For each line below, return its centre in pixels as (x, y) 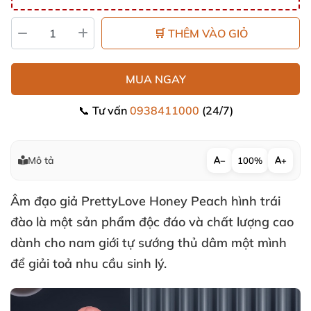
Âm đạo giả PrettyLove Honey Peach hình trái (145, 201)
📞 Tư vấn (104, 110)
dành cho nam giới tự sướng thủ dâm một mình (149, 243)
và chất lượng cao (241, 222)
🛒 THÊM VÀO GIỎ (201, 33)
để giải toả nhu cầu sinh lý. (89, 263)
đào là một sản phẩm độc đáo (100, 222)
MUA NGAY (155, 79)
